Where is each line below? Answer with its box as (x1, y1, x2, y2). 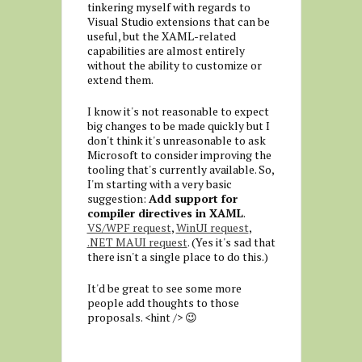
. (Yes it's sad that (187, 234, 276, 250)
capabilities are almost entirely (86, 43, 245, 59)
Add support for (148, 191, 238, 207)
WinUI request (175, 220, 249, 236)
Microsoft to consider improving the (86, 147, 271, 163)
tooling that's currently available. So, (86, 162, 274, 178)
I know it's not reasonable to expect (86, 103, 269, 120)
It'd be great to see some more (86, 280, 242, 297)
